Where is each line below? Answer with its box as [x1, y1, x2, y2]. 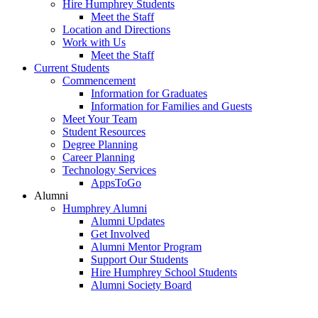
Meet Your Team [62, 113, 137, 126]
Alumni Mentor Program [91, 241, 202, 253]
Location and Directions [62, 23, 170, 36]
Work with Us [62, 36, 126, 49]
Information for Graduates [91, 87, 207, 100]
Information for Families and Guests [91, 100, 252, 113]
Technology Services [62, 164, 156, 177]
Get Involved [91, 228, 150, 241]
